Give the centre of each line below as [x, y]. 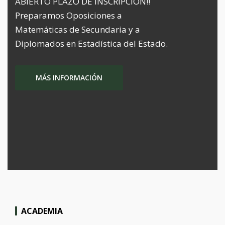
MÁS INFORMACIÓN [69, 78]
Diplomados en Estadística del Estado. [91, 43]
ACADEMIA [42, 211]
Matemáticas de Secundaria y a [78, 29]
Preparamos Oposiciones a [69, 15]
